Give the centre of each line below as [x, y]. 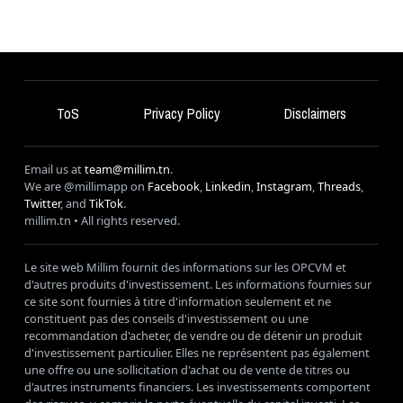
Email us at [54, 170]
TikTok [106, 204]
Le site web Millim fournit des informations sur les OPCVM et [185, 268]
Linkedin [228, 187]
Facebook [174, 187]
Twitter [42, 204]
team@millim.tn [127, 170]
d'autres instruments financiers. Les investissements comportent [197, 387]
